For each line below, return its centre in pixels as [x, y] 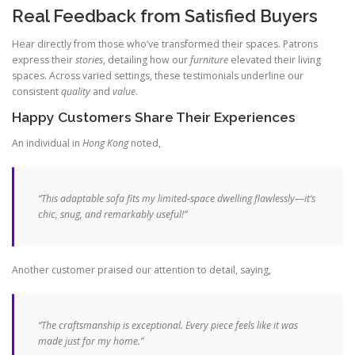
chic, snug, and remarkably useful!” [113, 215]
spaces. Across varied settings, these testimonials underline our [158, 75]
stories [89, 59]
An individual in [47, 143]
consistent [36, 91]
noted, [145, 143]
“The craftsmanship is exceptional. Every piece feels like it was [168, 326]
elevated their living [275, 59]
